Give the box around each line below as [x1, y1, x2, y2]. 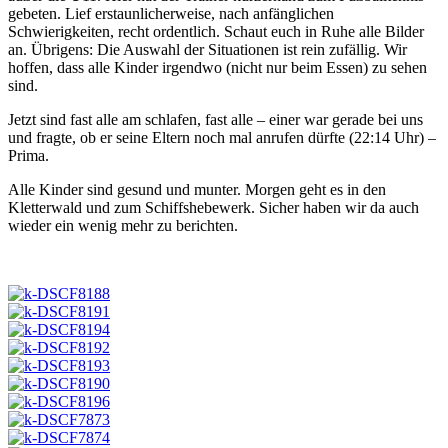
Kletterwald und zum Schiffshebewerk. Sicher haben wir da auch [8, 199, 419, 217]
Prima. [8, 147, 49, 165]
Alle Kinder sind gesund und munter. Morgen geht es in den [8, 181, 386, 199]
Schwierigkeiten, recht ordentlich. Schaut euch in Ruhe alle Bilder [8, 23, 424, 41]
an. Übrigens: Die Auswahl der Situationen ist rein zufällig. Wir [8, 41, 407, 59]
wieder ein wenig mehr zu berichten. [8, 217, 238, 235]
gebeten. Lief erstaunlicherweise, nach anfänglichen [8, 5, 334, 23]
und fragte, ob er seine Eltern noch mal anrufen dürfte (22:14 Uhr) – [8, 129, 436, 147]
